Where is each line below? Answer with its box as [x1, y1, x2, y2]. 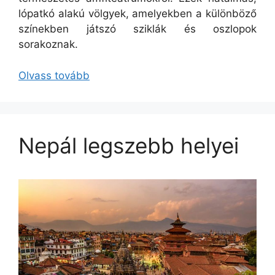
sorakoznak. [18, 38, 78, 51]
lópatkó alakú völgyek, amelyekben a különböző [18, 7, 257, 20]
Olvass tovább [18, 69, 90, 82]
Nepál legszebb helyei [18, 132, 239, 158]
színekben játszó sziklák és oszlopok [18, 23, 257, 36]
